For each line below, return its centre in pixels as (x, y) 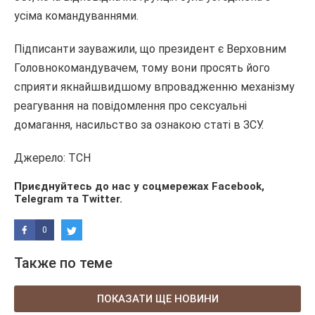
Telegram (39, 199)
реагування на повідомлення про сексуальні (130, 106)
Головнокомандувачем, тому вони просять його (142, 68)
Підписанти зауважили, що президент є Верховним (150, 49)
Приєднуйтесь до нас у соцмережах (113, 187)
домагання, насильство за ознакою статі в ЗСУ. (139, 125)
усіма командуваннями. (78, 16)
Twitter (101, 199)
